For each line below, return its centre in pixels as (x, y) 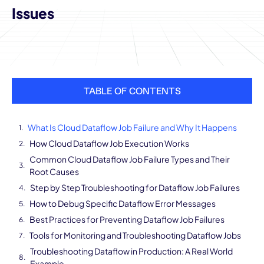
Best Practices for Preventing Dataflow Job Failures (127, 219)
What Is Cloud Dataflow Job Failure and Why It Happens (132, 127)
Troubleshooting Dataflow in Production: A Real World (131, 251)
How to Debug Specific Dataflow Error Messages (123, 203)
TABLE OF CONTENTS (132, 91)
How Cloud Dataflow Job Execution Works (109, 143)
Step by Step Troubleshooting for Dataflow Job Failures (135, 187)
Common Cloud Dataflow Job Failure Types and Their (130, 159)
